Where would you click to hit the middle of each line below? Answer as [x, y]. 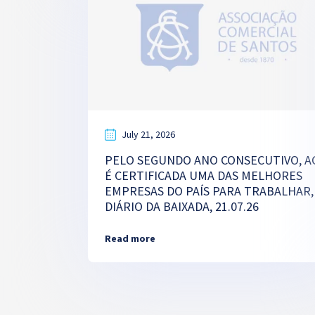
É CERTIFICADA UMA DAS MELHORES [203, 175]
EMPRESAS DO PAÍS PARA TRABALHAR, [209, 191]
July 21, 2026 [148, 134]
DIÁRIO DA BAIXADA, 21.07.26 [181, 206]
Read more [130, 238]
